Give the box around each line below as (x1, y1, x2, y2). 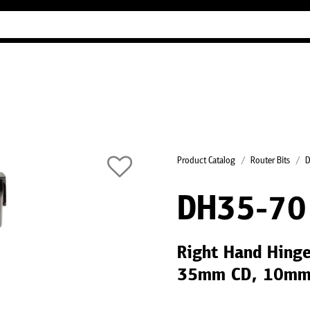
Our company (210, 53, 271, 67)
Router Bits (250, 156, 290, 166)
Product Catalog (177, 156, 235, 166)
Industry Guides (130, 53, 211, 67)
